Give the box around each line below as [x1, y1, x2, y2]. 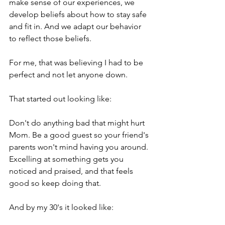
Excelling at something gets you [9, 154, 126, 164]
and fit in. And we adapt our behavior [9, 22, 143, 31]
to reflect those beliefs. [9, 34, 91, 43]
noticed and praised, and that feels [9, 166, 135, 176]
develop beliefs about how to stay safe [9, 10, 149, 19]
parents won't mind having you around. [9, 142, 150, 152]
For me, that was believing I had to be [9, 58, 145, 67]
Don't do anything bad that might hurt [9, 118, 147, 128]
